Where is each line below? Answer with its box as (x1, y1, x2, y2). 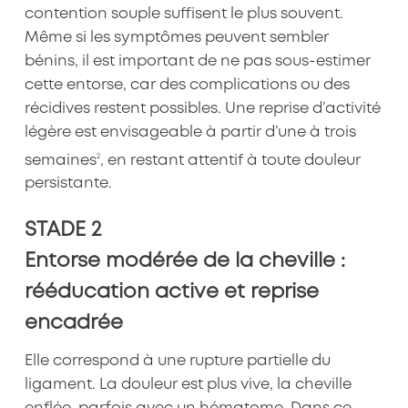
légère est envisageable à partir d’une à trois (24, 125, 356, 139)
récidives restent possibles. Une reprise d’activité (24, 101, 381, 116)
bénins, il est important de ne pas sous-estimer (24, 54, 371, 68)
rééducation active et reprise (24, 282, 319, 301)
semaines (24, 153, 97, 168)
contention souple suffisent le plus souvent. (24, 6, 343, 21)
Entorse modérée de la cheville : (24, 251, 345, 270)
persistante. (24, 177, 112, 191)
